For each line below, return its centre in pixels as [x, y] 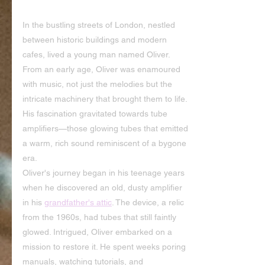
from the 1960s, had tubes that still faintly [101, 217]
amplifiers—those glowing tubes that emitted [106, 128]
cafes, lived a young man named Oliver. [97, 54]
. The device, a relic [149, 202]
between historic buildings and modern [96, 40]
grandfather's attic [78, 202]
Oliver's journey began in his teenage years [105, 173]
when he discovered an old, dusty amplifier [104, 188]
